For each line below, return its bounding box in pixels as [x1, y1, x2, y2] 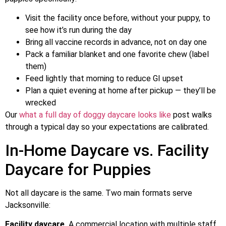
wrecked [25, 98, 56, 108]
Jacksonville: [5, 200, 50, 210]
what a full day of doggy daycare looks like [19, 110, 171, 120]
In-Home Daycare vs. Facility [5, 140, 209, 160]
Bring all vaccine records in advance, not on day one [25, 37, 207, 47]
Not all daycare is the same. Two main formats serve [5, 188, 192, 198]
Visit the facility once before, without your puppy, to [25, 13, 210, 23]
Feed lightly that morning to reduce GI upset [25, 74, 183, 84]
